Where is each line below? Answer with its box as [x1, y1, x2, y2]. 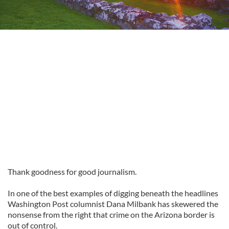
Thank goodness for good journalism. [8, 167, 136, 176]
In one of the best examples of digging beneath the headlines [8, 188, 218, 198]
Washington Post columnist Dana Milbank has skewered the [8, 199, 218, 209]
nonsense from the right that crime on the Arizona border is [8, 210, 215, 219]
